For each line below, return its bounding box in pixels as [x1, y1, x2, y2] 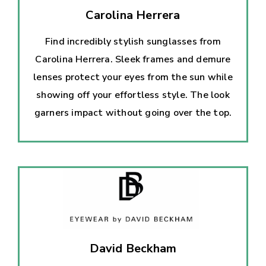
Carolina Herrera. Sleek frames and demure [35, 52, 231, 66]
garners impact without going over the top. [34, 106, 232, 119]
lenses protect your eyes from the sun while [33, 70, 233, 84]
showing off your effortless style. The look [36, 88, 230, 102]
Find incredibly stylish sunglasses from [45, 34, 221, 48]
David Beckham [89, 240, 177, 256]
